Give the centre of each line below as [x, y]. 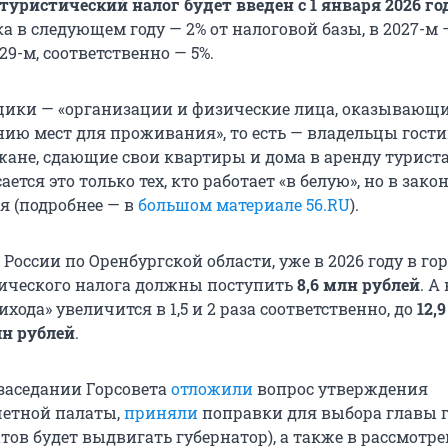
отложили [214, 389]
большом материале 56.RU [244, 205]
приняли [163, 413]
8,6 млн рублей [356, 285]
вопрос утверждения [342, 389]
